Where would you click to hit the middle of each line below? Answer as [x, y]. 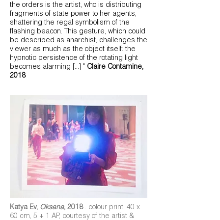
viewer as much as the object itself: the [73, 50]
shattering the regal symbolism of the [70, 23]
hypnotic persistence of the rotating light [74, 58]
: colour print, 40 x [112, 208]
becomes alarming [41, 67]
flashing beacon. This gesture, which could [78, 32]
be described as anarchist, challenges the [79, 41]
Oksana [52, 208]
